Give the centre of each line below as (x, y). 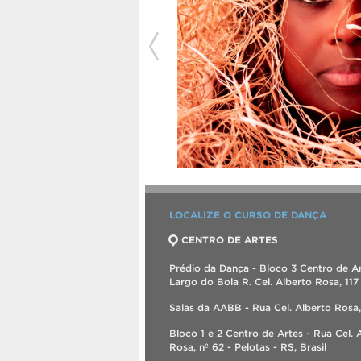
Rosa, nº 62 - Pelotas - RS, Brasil (248, 347)
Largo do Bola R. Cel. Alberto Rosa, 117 (264, 282)
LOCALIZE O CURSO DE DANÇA (248, 215)
